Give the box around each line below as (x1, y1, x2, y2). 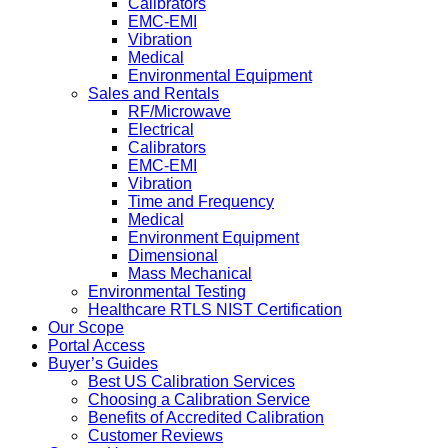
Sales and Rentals (88, 85, 219, 103)
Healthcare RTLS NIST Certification (88, 301, 342, 319)
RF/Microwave (128, 103, 231, 121)
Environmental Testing (88, 283, 246, 301)
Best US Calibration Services (88, 373, 295, 391)
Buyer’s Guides (48, 355, 158, 373)
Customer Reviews (88, 427, 223, 445)
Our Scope (48, 319, 124, 337)
